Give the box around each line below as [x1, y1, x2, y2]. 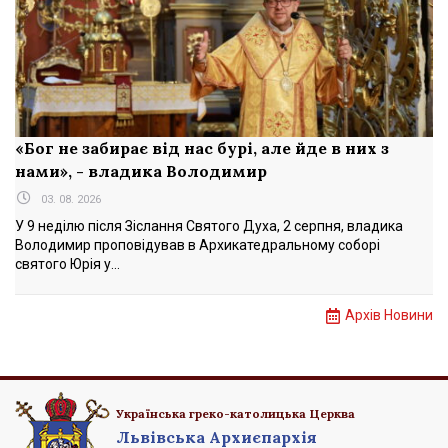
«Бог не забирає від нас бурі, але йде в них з [15, 138, 389, 159]
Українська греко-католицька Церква [116, 406, 355, 422]
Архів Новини [345, 307, 433, 324]
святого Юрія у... [15, 256, 120, 273]
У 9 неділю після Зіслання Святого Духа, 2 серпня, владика [15, 218, 403, 235]
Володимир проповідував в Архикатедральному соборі [15, 237, 380, 254]
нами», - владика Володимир [15, 161, 267, 182]
